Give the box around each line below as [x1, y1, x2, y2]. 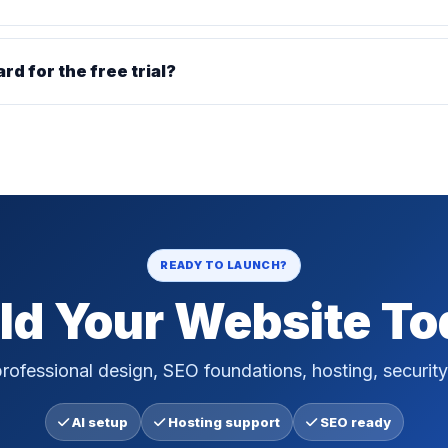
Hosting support [164, 414, 280, 430]
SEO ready [316, 414, 391, 430]
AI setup [68, 414, 128, 430]
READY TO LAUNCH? [160, 258, 288, 272]
